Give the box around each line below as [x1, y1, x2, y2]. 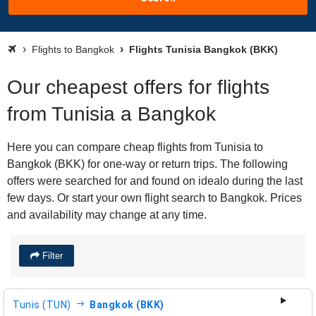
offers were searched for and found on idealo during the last [7, 175, 303, 187]
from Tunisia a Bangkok [7, 103, 216, 125]
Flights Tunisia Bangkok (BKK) [126, 44, 278, 55]
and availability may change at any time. [7, 209, 207, 221]
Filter [39, 250, 63, 261]
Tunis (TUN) [13, 298, 71, 310]
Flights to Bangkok [32, 44, 114, 55]
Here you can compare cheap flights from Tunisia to [7, 141, 263, 153]
